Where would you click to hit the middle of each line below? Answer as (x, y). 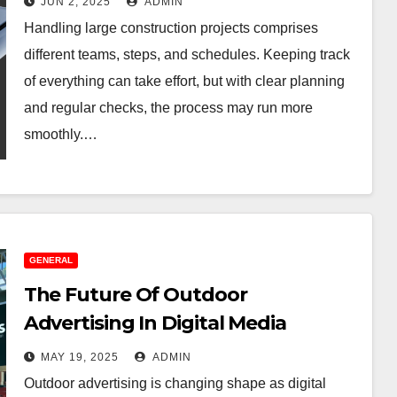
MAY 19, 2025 (79, 357)
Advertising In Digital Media (155, 323)
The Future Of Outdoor (135, 295)
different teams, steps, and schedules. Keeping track (187, 54)
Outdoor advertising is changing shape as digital (175, 383)
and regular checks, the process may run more (168, 108)
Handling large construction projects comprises (171, 28)
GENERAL (51, 260)
